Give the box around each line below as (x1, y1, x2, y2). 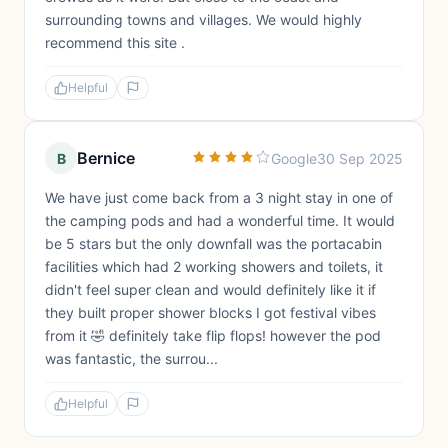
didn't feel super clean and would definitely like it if (45, 281, 376, 298)
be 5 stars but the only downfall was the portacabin (45, 235, 382, 252)
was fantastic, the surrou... (45, 350, 218, 367)
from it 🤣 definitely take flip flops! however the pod (45, 327, 381, 344)
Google (271, 149, 317, 167)
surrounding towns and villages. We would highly (45, 11, 362, 28)
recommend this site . (45, 34, 185, 51)
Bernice (77, 148, 135, 168)
